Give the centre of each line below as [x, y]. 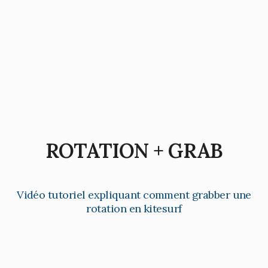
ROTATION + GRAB [134, 151]
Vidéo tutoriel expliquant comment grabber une [134, 195]
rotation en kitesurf [134, 209]
